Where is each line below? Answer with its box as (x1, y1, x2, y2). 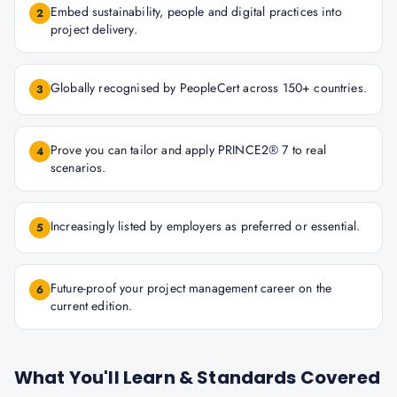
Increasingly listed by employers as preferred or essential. (51, 217, 361, 235)
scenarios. (51, 159, 106, 176)
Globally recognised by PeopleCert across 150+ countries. (51, 79, 367, 97)
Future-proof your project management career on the (51, 279, 332, 297)
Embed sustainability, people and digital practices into (51, 3, 342, 20)
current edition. (51, 297, 133, 315)
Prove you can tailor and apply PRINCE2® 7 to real (51, 141, 326, 159)
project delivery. (51, 20, 137, 38)
